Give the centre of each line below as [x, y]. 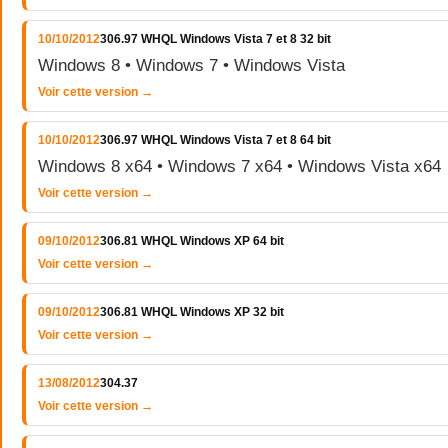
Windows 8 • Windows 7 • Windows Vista [191, 65]
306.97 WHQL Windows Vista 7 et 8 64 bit [215, 140]
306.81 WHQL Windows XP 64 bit [192, 241]
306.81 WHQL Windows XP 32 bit [192, 312]
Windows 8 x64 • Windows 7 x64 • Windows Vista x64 [239, 166]
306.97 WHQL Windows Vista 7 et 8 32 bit [215, 39]
